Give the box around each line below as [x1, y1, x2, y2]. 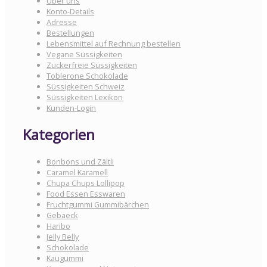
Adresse [46, 17, 77, 28]
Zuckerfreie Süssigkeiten [46, 60, 137, 71]
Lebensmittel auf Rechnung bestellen [46, 38, 181, 49]
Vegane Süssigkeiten [46, 49, 122, 60]
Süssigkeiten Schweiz [46, 81, 125, 92]
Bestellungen [46, 27, 94, 39]
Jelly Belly [46, 231, 79, 242]
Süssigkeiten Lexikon [46, 92, 123, 103]
